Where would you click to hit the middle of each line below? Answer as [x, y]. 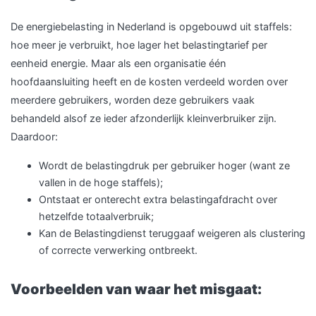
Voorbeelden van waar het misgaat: [136, 289]
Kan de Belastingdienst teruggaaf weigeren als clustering [172, 233]
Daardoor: [34, 136]
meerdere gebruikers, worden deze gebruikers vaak [133, 100]
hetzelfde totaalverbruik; [96, 216]
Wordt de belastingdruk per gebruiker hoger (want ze [164, 165]
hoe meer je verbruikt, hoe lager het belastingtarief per [139, 45]
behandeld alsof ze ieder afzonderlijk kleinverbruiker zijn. [144, 118]
